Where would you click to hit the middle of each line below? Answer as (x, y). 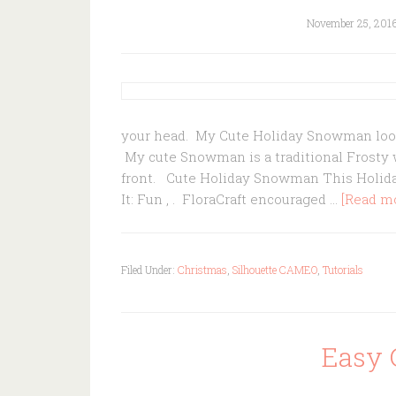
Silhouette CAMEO (275, 270)
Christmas (202, 270)
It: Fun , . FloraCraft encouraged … (231, 199)
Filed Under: (149, 270)
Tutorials (343, 270)
